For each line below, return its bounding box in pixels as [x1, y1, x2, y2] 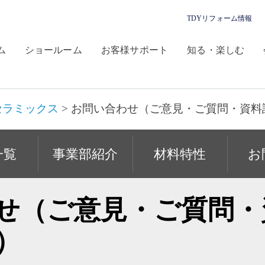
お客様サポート [101, 44, 169, 55]
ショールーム [24, 44, 82, 55]
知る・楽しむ [187, 44, 245, 55]
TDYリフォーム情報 [186, 14, 253, 22]
